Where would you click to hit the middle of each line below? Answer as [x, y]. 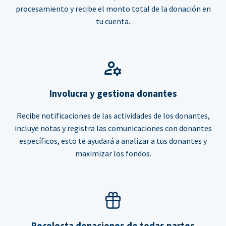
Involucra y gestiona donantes [113, 94]
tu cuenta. [113, 21]
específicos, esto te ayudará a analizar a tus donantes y [113, 141]
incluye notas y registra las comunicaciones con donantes [113, 128]
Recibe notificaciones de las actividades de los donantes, [113, 116]
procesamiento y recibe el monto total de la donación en [113, 9]
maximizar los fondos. [113, 154]
